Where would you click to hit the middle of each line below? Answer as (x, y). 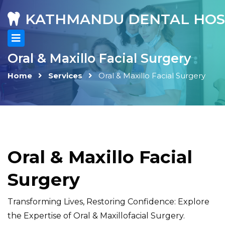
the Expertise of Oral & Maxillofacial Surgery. (96, 216)
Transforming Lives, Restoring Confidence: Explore (108, 202)
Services (65, 75)
